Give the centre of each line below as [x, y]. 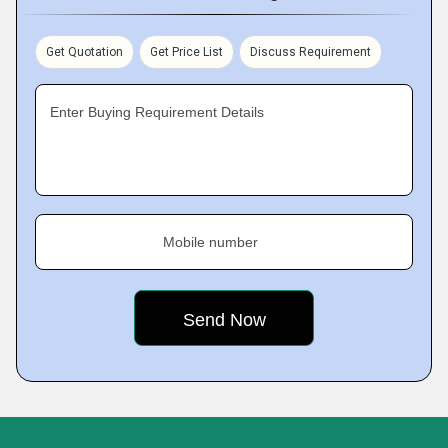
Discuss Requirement [310, 52]
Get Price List [186, 52]
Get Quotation [84, 52]
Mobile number [210, 242]
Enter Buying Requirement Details [157, 112]
